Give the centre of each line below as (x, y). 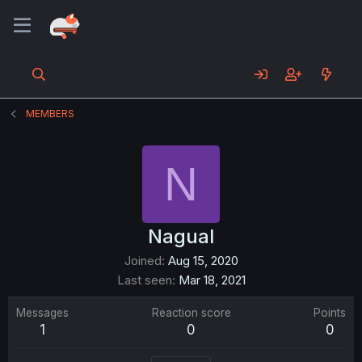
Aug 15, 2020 (203, 261)
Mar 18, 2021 (212, 280)
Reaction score (191, 313)
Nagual (181, 236)
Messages (42, 313)
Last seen (144, 280)
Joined (143, 261)
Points (330, 313)
